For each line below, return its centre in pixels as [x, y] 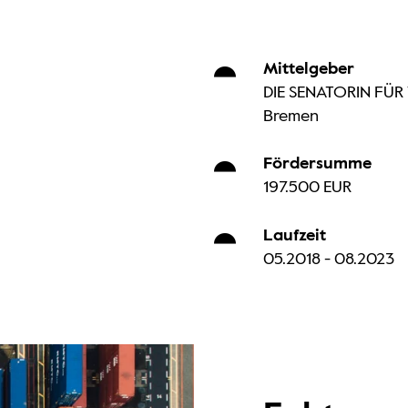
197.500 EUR [307, 188]
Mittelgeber [308, 69]
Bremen [291, 116]
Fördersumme [317, 164]
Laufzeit [294, 236]
